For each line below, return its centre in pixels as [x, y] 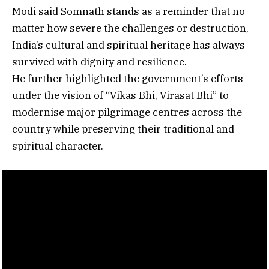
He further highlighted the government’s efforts [128, 78]
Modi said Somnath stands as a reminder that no [128, 11]
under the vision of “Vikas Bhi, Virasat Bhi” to [120, 95]
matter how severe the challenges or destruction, [130, 28]
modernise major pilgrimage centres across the [127, 112]
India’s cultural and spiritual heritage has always [128, 45]
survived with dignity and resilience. [99, 62]
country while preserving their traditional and [123, 129]
